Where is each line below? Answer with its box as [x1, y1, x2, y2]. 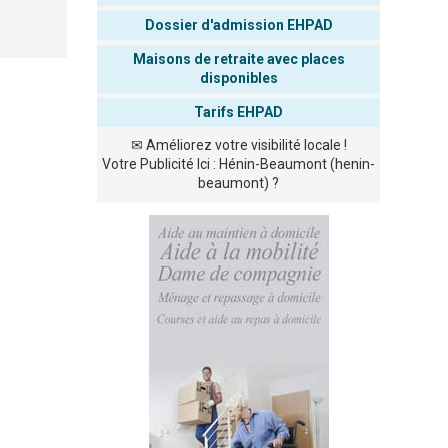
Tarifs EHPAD [194, 104, 283, 120]
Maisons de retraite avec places [132, 51, 345, 67]
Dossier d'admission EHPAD [144, 17, 333, 33]
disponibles [199, 70, 278, 86]
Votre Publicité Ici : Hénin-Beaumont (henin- [102, 156, 375, 172]
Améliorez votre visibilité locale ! [145, 137, 347, 153]
